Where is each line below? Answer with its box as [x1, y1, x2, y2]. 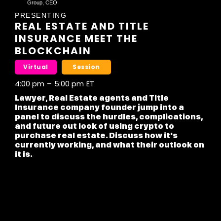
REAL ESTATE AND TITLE [15, 19, 149, 34]
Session [73, 63, 100, 72]
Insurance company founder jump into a [15, 103, 184, 112]
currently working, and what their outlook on [15, 140, 204, 150]
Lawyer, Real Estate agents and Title [15, 93, 169, 103]
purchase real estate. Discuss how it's [15, 131, 178, 141]
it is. [15, 149, 33, 159]
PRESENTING [15, 11, 67, 20]
